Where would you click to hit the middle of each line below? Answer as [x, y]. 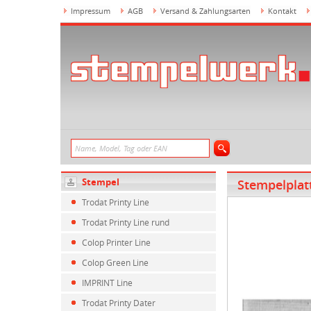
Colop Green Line [115, 262]
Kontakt [282, 11]
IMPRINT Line [107, 283]
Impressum [91, 11]
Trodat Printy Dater [119, 303]
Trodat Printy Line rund [126, 222]
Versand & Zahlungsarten [205, 11]
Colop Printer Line [116, 242]
